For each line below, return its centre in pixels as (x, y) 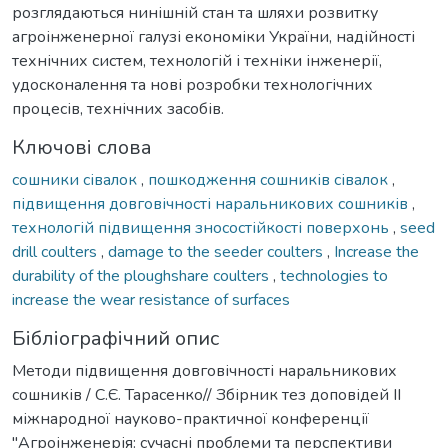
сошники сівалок (76, 179)
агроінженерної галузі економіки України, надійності (213, 36)
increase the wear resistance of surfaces (151, 299)
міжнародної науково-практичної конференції (190, 418)
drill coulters (56, 251)
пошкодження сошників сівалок (270, 179)
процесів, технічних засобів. (118, 108)
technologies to (334, 275)
